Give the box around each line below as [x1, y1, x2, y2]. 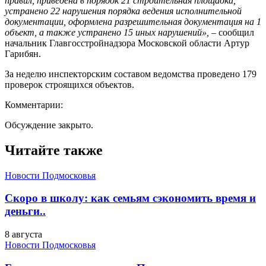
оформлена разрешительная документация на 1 [68, 16, 261, 27]
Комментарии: [5, 99, 63, 110]
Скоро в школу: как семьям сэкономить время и [5, 192, 256, 205]
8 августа [5, 229, 42, 240]
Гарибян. [5, 48, 41, 59]
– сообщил [209, 27, 254, 37]
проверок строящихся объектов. [5, 79, 134, 90]
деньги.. [5, 205, 46, 218]
